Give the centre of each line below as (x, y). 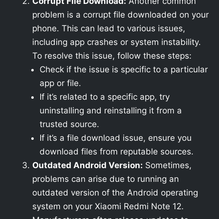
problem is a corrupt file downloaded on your (120, 15)
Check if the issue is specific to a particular (124, 69)
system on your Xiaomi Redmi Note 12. (108, 206)
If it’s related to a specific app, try (105, 97)
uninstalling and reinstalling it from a (111, 110)
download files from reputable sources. (117, 152)
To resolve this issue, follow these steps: (112, 56)
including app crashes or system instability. (117, 42)
